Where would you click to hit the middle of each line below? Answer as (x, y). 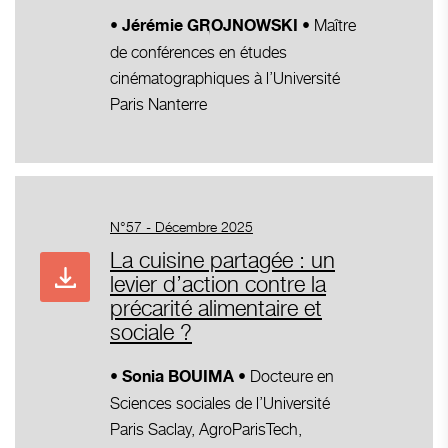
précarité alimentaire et (216, 307)
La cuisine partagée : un (222, 259)
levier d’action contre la (218, 283)
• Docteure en (284, 376)
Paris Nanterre (158, 104)
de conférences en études (198, 52)
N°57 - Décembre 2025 (181, 226)
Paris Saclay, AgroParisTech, (206, 429)
